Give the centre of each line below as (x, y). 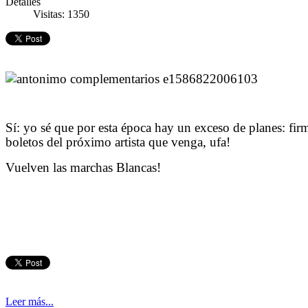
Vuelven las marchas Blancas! (83, 167)
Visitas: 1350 (61, 14)
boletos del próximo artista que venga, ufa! (118, 142)
